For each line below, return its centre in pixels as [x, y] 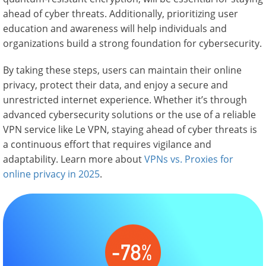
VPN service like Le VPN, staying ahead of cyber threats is [130, 130]
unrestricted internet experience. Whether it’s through [125, 100]
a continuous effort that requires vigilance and [107, 145]
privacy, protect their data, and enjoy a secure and [115, 85]
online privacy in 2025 [51, 174]
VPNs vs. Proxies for [189, 159]
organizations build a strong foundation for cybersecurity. [132, 44]
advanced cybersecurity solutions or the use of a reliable [129, 115]
